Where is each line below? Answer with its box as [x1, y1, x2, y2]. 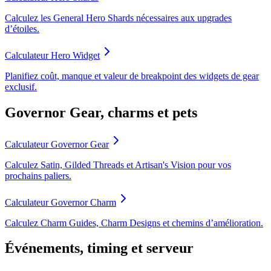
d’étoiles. [5, 23, 39, 34]
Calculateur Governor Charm [5, 197, 116, 207]
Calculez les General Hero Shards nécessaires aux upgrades [5, 12, 232, 23]
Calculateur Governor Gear [5, 139, 109, 149]
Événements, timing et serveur [5, 240, 194, 256]
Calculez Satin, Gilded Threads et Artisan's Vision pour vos [5, 159, 231, 170]
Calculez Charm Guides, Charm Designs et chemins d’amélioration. [5, 217, 263, 228]
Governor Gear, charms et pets [5, 104, 197, 120]
